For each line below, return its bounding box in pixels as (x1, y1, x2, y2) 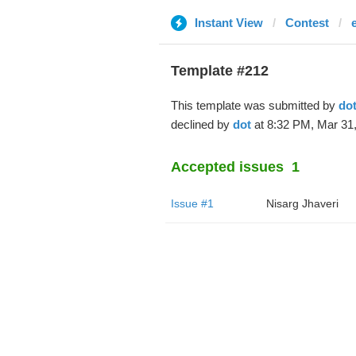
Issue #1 (170, 197, 214, 210)
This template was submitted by (170, 99, 339, 112)
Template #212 (170, 63, 269, 79)
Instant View (194, 16, 263, 29)
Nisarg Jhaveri (265, 197, 339, 210)
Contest (284, 16, 329, 29)
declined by (170, 118, 233, 131)
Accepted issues (170, 159, 284, 175)
